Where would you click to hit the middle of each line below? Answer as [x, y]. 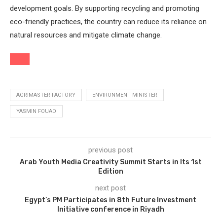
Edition [110, 171]
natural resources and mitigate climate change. [86, 35]
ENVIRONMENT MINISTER [125, 95]
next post [110, 188]
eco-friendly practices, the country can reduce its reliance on [108, 21]
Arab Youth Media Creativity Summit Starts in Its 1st [110, 162]
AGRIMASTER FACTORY [46, 95]
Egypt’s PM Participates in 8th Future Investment [110, 200]
